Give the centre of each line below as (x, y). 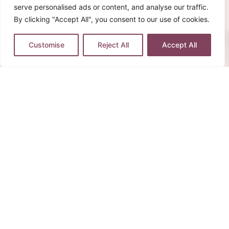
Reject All (113, 45)
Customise (46, 45)
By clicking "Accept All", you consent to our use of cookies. (112, 19)
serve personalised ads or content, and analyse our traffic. (111, 7)
